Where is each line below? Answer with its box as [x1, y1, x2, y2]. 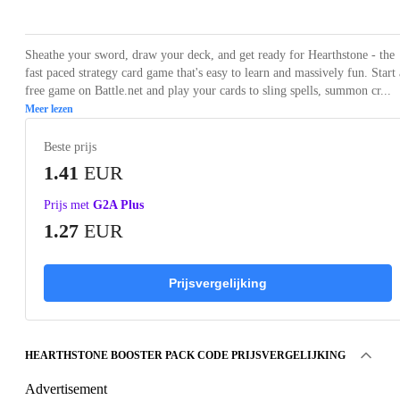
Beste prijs [44, 139, 96, 154]
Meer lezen [25, 102, 73, 115]
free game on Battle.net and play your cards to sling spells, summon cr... [25, 83, 391, 97]
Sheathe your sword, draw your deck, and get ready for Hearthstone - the [25, 47, 395, 62]
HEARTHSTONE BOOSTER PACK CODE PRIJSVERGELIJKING [25, 348, 346, 362]
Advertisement [25, 380, 107, 396]
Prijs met [44, 197, 89, 212]
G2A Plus [93, 197, 144, 212]
